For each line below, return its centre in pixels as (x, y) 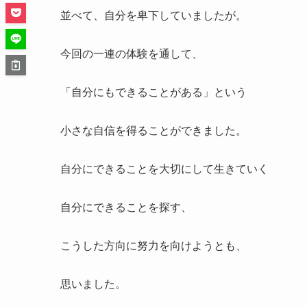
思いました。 (93, 284)
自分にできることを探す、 (126, 208)
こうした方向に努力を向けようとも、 (153, 246)
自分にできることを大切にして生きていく (164, 169)
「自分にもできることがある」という (153, 93)
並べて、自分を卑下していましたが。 (153, 16)
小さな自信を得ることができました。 (153, 131)
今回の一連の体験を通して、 (132, 54)
